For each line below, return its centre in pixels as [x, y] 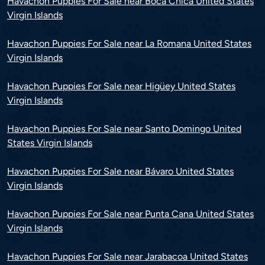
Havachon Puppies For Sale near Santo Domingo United [124, 129]
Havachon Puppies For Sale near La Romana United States [129, 44]
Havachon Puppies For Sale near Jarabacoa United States [127, 257]
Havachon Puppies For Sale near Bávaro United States [120, 172]
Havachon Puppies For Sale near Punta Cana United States [130, 214]
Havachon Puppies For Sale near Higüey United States [121, 86]
